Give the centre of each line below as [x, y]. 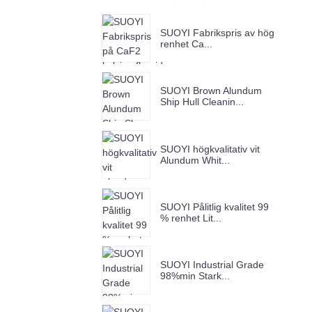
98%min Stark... [195, 276]
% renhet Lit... [191, 218]
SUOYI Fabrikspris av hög [217, 33]
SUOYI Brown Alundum [211, 91]
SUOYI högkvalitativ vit [210, 149]
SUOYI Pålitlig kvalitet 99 [214, 207]
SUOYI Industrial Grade [212, 265]
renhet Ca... [186, 44]
